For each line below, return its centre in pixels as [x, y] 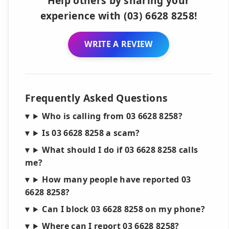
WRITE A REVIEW [119, 44]
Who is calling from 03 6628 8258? [112, 116]
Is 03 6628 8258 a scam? [91, 133]
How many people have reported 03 [117, 180]
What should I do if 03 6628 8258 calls [120, 150]
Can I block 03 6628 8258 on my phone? [124, 209]
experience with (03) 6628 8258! [119, 15]
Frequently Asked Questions [97, 98]
